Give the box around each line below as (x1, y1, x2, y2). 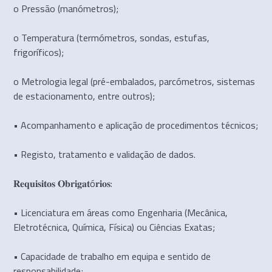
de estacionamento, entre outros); (13, 86, 155, 105)
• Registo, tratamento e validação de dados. (13, 144, 196, 163)
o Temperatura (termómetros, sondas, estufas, (13, 28, 210, 47)
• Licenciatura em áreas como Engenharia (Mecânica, (13, 203, 228, 222)
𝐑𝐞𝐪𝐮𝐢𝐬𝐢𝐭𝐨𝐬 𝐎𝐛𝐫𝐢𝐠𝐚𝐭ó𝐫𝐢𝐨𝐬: (13, 174, 113, 192)
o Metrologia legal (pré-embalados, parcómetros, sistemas (13, 72, 256, 90)
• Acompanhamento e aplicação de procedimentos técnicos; (13, 115, 259, 134)
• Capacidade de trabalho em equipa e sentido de (13, 246, 211, 265)
